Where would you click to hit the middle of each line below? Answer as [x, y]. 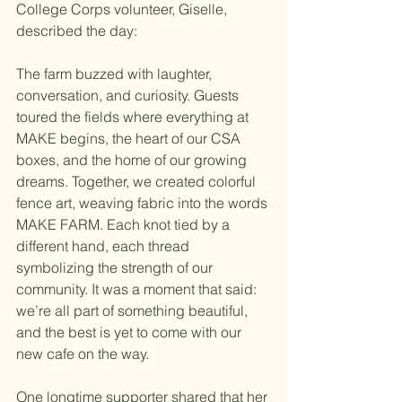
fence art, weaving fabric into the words [144, 203]
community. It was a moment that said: [138, 289]
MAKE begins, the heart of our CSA [130, 138]
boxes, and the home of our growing [133, 160]
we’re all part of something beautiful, [134, 310]
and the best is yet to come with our [131, 332]
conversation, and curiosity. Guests [129, 95]
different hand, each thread [105, 246]
